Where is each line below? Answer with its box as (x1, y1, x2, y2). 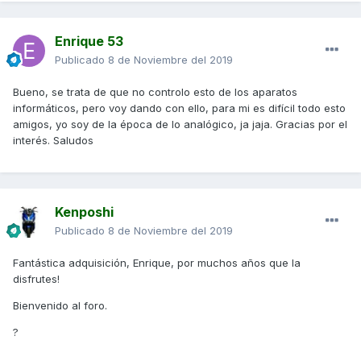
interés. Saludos (13, 134, 97, 147)
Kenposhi (55, 204, 114, 221)
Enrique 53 (55, 33, 123, 50)
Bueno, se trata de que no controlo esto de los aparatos (13, 85, 297, 99)
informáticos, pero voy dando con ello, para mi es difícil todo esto (13, 102, 346, 115)
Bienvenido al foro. (13, 299, 107, 313)
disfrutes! (13, 272, 60, 286)
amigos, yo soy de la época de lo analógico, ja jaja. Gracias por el (13, 118, 347, 131)
